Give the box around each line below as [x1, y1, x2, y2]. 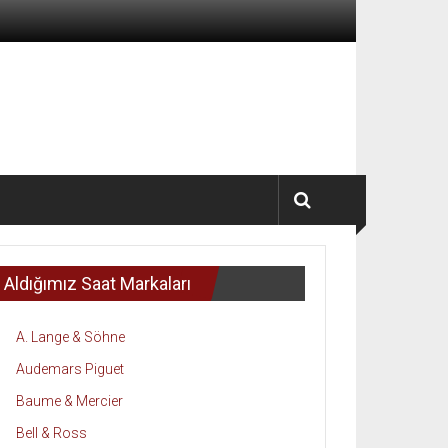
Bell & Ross [16, 425, 87, 441]
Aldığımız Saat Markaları [4, 273, 191, 294]
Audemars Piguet [16, 361, 124, 377]
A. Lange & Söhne [16, 329, 125, 345]
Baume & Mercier [16, 393, 123, 409]
